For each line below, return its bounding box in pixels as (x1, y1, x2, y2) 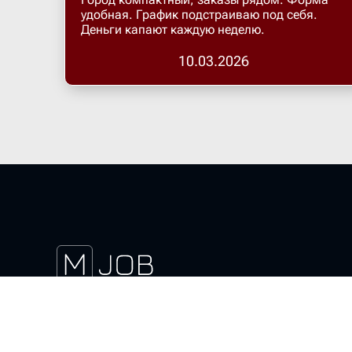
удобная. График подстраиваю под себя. (81, 7, 317, 22)
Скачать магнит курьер (57, 286, 168, 298)
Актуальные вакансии (57, 302, 159, 314)
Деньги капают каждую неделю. (81, 22, 265, 37)
